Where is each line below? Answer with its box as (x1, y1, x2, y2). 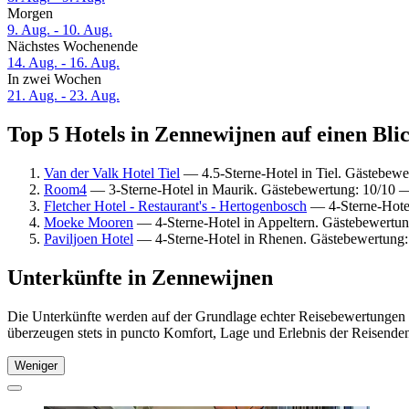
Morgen (7, 5, 53, 22)
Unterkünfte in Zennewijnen (7, 265, 273, 289)
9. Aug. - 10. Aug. (7, 22, 112, 38)
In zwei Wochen (7, 71, 101, 88)
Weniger (15, 358, 58, 372)
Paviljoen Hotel (44, 230, 133, 246)
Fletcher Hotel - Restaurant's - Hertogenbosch (44, 197, 307, 214)
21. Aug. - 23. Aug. (7, 88, 120, 104)
